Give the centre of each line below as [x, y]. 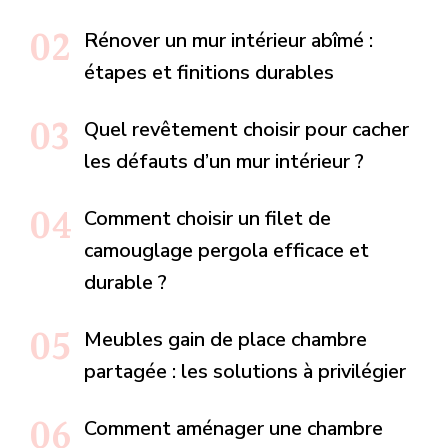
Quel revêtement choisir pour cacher [246, 129]
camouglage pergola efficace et [226, 250]
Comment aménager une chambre [233, 428]
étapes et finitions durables [209, 72]
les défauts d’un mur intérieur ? [224, 161]
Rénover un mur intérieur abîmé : [228, 40]
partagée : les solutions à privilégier [245, 371]
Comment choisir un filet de [207, 218]
